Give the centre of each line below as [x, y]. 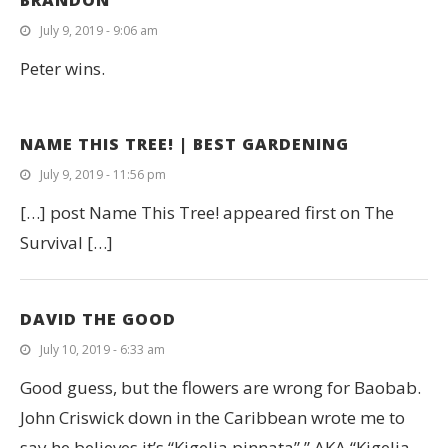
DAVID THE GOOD [98, 319]
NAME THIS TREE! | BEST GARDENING [184, 144]
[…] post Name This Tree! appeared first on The [207, 213]
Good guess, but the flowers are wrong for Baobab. [220, 388]
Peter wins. [62, 69]
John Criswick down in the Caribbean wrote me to [212, 418]
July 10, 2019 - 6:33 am [102, 350]
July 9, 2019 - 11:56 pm [103, 175]
